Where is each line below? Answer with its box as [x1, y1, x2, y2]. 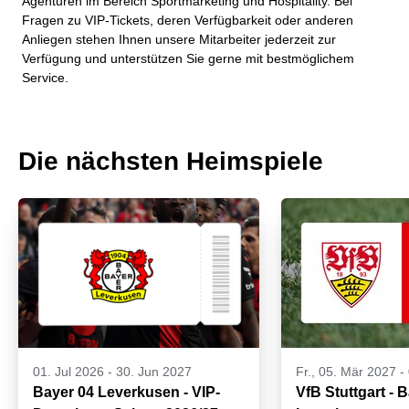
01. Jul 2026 [33, 364, 104, 380]
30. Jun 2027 [116, 364, 192, 380]
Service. [22, 70, 68, 86]
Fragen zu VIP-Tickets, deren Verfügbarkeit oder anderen [22, 13, 353, 28]
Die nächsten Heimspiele [18, 147, 323, 176]
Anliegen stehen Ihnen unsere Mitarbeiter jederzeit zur [22, 32, 336, 47]
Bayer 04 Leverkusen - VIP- [33, 384, 220, 401]
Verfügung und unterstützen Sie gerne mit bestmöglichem [22, 51, 354, 67]
